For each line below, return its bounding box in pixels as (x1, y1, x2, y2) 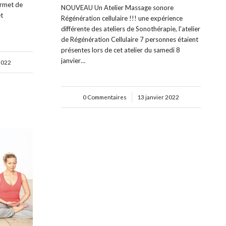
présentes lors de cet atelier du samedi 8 (61, 45, 181, 54)
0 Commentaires (83, 93, 127, 100)
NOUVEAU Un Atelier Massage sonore (61, 3, 174, 12)
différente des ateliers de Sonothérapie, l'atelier (61, 24, 201, 33)
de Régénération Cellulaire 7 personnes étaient (61, 35, 199, 43)
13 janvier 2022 (137, 93, 180, 100)
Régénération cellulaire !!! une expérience (61, 14, 183, 22)
